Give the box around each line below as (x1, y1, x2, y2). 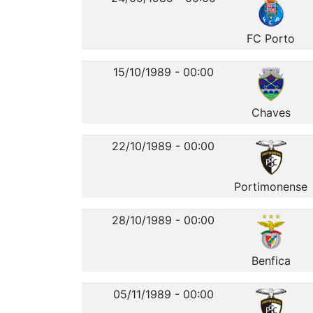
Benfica (251, 253, 291, 268)
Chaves (251, 105, 291, 119)
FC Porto (247, 31, 296, 45)
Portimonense (234, 179, 308, 194)
